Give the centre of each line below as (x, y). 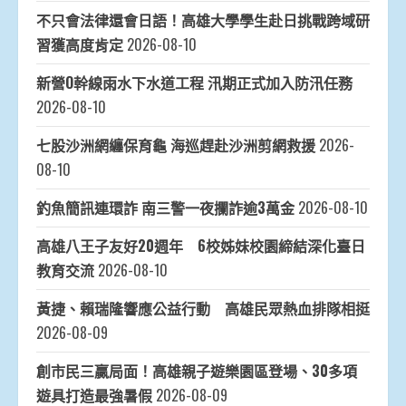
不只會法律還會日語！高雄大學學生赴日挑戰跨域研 (203, 20)
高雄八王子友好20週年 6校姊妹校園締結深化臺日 (201, 246)
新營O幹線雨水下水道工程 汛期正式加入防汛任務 (194, 83)
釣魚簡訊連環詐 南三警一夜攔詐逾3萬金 (165, 208)
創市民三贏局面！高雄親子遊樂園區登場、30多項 (197, 371)
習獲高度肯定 (80, 45)
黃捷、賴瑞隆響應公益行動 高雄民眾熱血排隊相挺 (203, 309)
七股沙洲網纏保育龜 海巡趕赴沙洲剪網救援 (176, 145)
